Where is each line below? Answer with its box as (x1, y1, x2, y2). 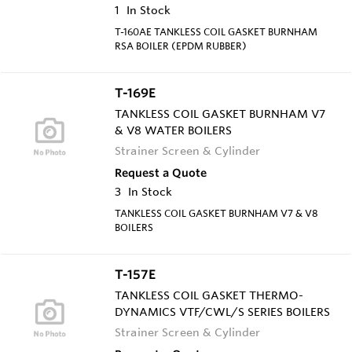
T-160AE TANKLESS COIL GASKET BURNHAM (115, 24, 317, 38)
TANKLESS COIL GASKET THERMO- (115, 288, 303, 302)
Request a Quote (115, 165, 207, 180)
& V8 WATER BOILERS (115, 123, 232, 137)
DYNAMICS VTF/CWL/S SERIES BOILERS (115, 304, 330, 319)
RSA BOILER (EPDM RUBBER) (115, 38, 247, 52)
